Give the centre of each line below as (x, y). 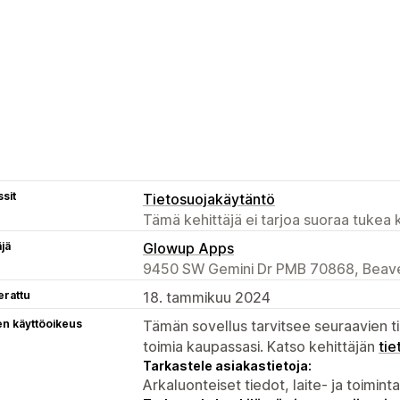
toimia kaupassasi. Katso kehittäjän (261, 346)
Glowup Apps (188, 248)
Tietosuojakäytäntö (209, 199)
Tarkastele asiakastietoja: (227, 365)
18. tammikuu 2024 (207, 297)
